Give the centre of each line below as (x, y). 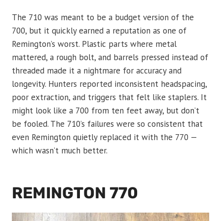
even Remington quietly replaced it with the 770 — (104, 137)
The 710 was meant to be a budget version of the (103, 17)
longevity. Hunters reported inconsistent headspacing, (109, 84)
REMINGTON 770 (75, 193)
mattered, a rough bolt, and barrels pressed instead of (110, 57)
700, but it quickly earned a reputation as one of (99, 31)
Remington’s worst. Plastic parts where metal (94, 44)
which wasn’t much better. (60, 150)
